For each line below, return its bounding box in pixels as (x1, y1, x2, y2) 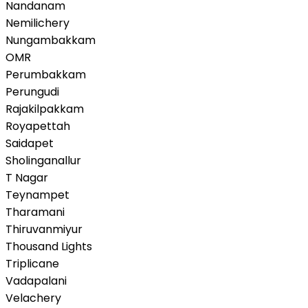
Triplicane (5, 255, 59, 272)
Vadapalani (5, 272, 67, 289)
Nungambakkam (5, 32, 96, 48)
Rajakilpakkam (5, 100, 84, 117)
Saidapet (5, 135, 54, 151)
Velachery (5, 289, 61, 306)
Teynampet (5, 186, 69, 203)
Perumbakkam (5, 66, 86, 82)
